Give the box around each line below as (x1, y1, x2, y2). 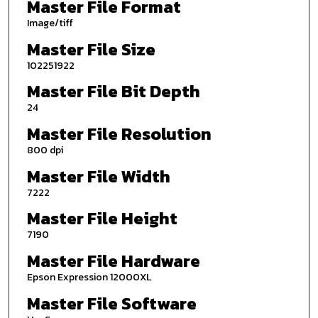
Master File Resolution (26, 121, 212, 147)
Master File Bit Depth (26, 79, 200, 104)
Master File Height (26, 206, 177, 231)
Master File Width (26, 163, 170, 189)
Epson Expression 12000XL (26, 269, 151, 285)
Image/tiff (26, 16, 73, 31)
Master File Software (26, 290, 197, 316)
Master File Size (26, 36, 155, 62)
